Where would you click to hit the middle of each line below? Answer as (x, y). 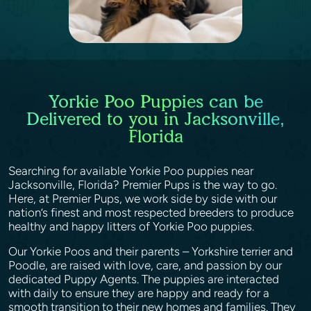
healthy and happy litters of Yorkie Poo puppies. (131, 226)
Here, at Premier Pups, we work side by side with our (143, 199)
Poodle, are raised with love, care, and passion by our (145, 265)
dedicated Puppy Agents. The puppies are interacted (144, 279)
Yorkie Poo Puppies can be (155, 101)
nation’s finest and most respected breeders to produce (151, 212)
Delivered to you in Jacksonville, (155, 119)
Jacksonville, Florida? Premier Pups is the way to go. (143, 185)
